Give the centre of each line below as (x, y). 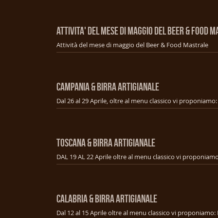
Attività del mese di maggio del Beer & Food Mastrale (132, 45)
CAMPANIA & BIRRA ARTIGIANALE (108, 86)
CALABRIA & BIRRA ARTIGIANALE (107, 198)
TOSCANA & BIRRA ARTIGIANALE (106, 142)
